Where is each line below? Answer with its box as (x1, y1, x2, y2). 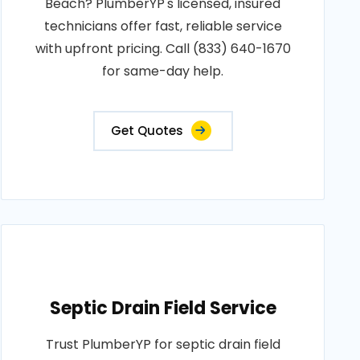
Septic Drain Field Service (49, 296, 276, 321)
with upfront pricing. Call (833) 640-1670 (35, 39, 291, 58)
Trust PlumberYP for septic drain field (45, 335, 280, 354)
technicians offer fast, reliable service (43, 17, 282, 35)
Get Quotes (110, 122, 183, 139)
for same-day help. (102, 62, 224, 80)
